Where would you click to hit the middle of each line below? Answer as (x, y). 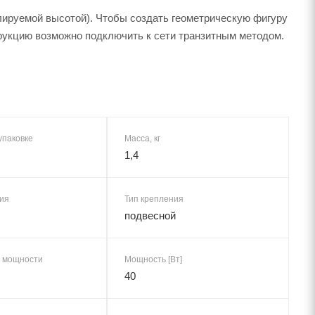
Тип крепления (154, 199)
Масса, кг (142, 138)
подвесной (150, 215)
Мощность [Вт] (153, 259)
